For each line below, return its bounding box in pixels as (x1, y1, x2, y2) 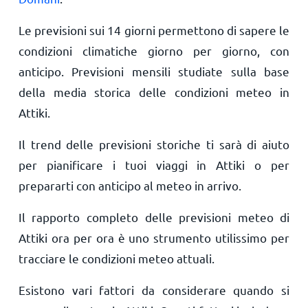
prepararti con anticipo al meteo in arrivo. (18, 178, 241, 192)
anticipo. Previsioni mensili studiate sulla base (18, 64, 290, 78)
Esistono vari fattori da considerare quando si (18, 283, 290, 297)
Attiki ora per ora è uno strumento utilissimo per (18, 230, 290, 245)
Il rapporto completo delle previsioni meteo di (18, 210, 290, 224)
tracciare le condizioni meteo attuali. (18, 251, 214, 265)
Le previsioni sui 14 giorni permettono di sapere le (18, 23, 290, 37)
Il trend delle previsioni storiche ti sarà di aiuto (18, 137, 290, 151)
